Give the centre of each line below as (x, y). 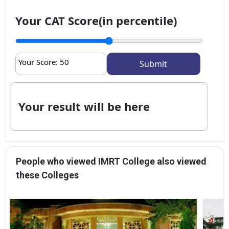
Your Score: (39, 62)
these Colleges (47, 175)
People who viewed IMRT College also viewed (111, 161)
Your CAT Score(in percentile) (96, 20)
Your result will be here (84, 106)
